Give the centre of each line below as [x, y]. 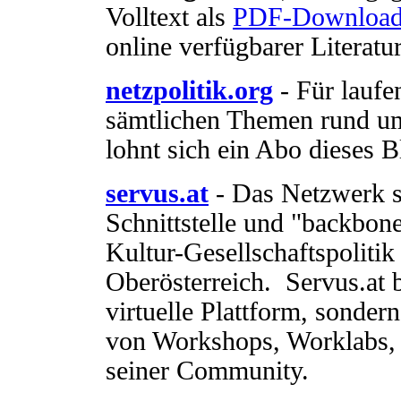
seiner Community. [207, 370]
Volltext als [169, 17]
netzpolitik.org [189, 90]
